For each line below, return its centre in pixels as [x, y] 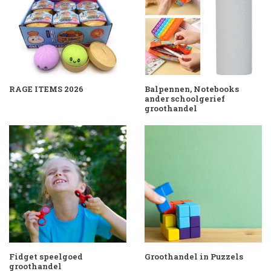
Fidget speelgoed [46, 256]
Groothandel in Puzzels [194, 256]
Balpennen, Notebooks [192, 89]
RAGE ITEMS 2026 [46, 89]
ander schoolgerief [185, 99]
